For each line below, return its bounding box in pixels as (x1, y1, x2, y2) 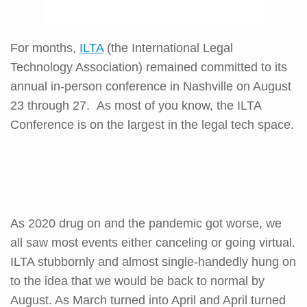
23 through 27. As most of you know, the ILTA (10, 98, 261, 112)
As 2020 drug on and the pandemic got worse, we (10, 216, 282, 230)
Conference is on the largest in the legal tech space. (10, 117, 294, 132)
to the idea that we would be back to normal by (10, 273, 265, 288)
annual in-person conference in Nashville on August (10, 79, 291, 93)
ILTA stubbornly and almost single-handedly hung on (10, 254, 296, 269)
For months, (10, 40, 79, 55)
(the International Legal (103, 40, 233, 55)
